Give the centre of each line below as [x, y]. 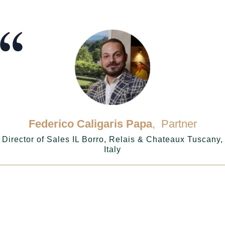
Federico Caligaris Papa [90, 124]
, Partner [174, 124]
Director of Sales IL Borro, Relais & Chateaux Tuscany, [113, 139]
